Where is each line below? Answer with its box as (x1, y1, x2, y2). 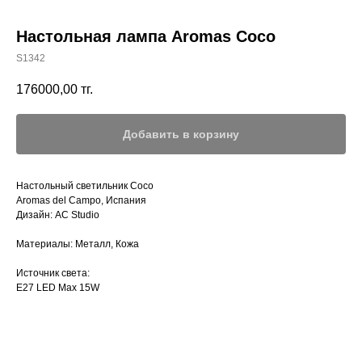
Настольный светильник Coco (16, 180, 154, 192)
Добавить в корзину (123, 128, 239, 141)
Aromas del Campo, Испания (16, 195, 146, 207)
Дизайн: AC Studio (16, 209, 99, 221)
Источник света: (16, 267, 90, 280)
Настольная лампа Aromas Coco (16, 27, 276, 45)
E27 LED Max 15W (16, 282, 99, 294)
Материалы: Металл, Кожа (16, 238, 139, 250)
